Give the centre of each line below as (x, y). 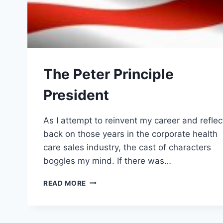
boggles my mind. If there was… (107, 161)
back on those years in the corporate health (130, 134)
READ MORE (65, 183)
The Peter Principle (109, 74)
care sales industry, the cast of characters (127, 147)
